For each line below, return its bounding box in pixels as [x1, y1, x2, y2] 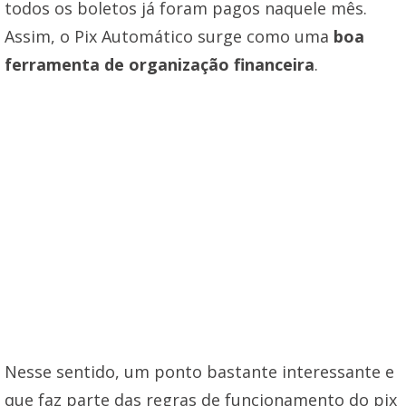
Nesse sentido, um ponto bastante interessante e [5, 360, 394, 382]
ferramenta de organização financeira [5, 53, 314, 75]
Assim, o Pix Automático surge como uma [5, 24, 333, 47]
